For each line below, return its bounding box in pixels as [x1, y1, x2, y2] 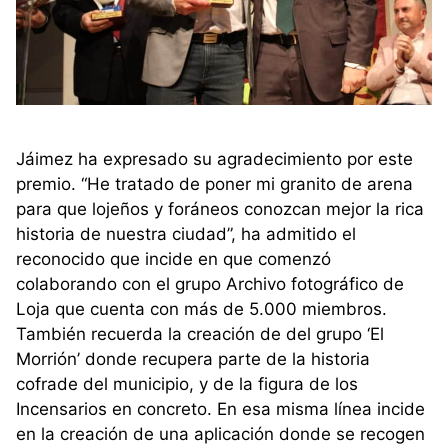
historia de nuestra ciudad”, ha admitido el [16, 223, 356, 244]
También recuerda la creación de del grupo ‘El [16, 323, 384, 344]
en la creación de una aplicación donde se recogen [16, 423, 425, 444]
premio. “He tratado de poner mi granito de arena [16, 173, 413, 194]
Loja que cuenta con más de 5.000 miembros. [16, 298, 387, 319]
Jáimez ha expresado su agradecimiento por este [16, 148, 413, 169]
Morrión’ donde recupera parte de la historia [16, 348, 370, 369]
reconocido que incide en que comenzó [16, 248, 331, 269]
